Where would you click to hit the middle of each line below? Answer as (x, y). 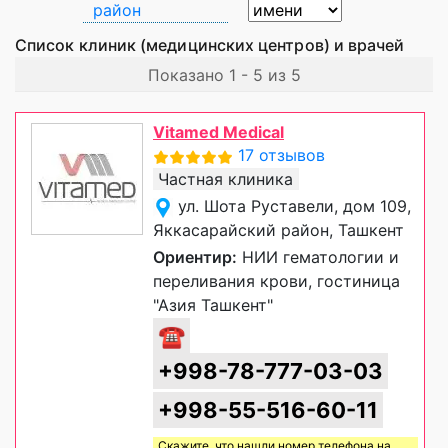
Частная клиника (225, 179)
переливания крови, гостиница (276, 281)
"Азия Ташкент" (213, 305)
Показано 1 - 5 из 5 (224, 75)
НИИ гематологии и (318, 257)
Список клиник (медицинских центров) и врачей (212, 45)
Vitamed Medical (218, 132)
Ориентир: (195, 257)
